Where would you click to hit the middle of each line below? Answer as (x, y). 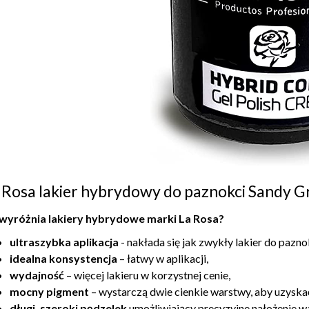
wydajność (37, 275)
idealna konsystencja (63, 258)
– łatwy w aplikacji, (163, 258)
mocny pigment (49, 291)
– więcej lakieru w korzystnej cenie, (147, 275)
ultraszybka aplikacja (64, 242)
